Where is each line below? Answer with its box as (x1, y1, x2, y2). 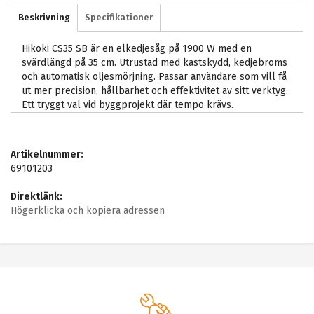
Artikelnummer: (11, 149, 83, 161)
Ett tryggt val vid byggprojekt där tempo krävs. (22, 99, 233, 111)
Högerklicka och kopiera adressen (11, 205, 165, 217)
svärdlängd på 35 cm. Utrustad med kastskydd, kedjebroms (22, 57, 287, 69)
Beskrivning (18, 12, 70, 23)
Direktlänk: (11, 191, 62, 203)
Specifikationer (85, 12, 153, 23)
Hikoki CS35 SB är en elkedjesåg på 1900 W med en (22, 43, 252, 55)
